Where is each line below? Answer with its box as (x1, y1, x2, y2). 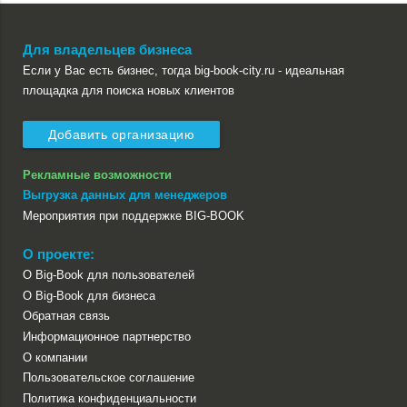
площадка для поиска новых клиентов (23, 84, 234, 97)
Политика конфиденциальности (23, 391, 196, 405)
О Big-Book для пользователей (23, 268, 194, 283)
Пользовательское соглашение (23, 371, 194, 385)
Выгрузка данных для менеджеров (23, 188, 227, 203)
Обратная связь (23, 309, 110, 323)
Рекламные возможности (23, 167, 172, 182)
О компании (23, 350, 87, 364)
